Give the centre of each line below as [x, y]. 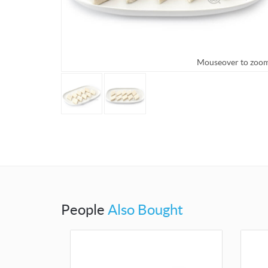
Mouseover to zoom [61, 63]
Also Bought [145, 210]
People [84, 210]
